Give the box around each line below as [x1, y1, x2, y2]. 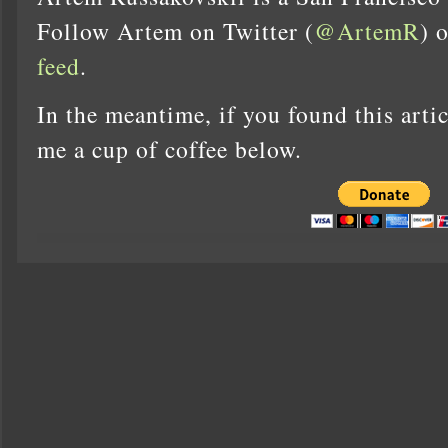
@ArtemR [314, 14, 420, 47]
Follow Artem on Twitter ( [37, 14, 314, 47]
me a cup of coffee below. [37, 133, 302, 166]
